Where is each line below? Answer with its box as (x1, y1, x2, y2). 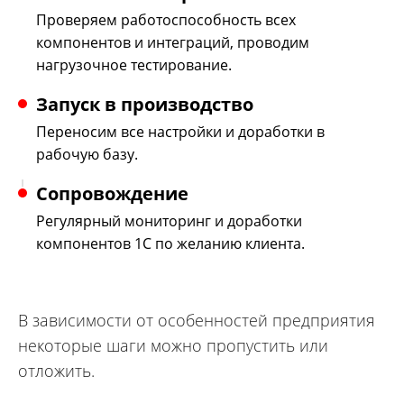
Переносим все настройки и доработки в (36, 122, 325, 142)
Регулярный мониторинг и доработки (36, 211, 302, 232)
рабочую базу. (36, 144, 138, 165)
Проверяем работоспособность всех (36, 10, 296, 31)
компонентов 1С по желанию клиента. (36, 234, 305, 254)
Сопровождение (36, 181, 188, 207)
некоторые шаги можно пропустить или (18, 335, 328, 357)
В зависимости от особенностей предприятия (18, 309, 375, 332)
